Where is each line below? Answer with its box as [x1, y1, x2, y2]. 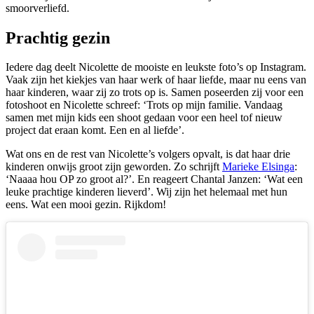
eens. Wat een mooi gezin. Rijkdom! [6, 198, 166, 211]
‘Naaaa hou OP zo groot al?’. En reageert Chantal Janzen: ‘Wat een [6, 173, 303, 186]
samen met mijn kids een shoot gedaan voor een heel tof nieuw [6, 111, 282, 124]
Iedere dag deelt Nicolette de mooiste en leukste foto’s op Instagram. [6, 61, 306, 74]
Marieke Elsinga [222, 161, 294, 173]
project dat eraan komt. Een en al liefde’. [6, 124, 184, 137]
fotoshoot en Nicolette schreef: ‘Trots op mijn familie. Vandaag [6, 99, 282, 111]
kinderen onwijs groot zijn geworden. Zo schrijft [6, 161, 222, 173]
